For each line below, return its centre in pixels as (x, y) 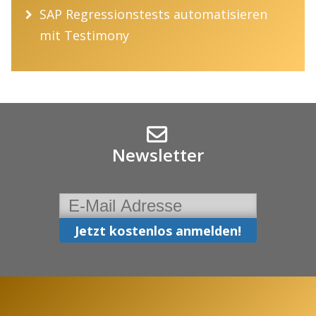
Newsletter (158, 154)
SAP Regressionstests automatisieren (153, 14)
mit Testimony (84, 35)
